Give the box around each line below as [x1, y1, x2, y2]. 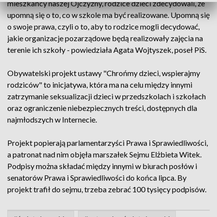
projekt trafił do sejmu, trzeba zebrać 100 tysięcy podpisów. [7, 185, 209, 194]
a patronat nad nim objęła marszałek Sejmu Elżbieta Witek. [7, 150, 201, 159]
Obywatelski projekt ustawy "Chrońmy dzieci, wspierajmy [7, 68, 200, 77]
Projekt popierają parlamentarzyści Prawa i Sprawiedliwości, [7, 138, 208, 147]
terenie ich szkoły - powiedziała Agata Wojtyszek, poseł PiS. [7, 45, 206, 54]
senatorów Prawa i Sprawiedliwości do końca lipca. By [7, 173, 186, 182]
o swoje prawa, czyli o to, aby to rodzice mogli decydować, [7, 22, 200, 31]
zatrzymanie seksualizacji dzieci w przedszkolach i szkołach [7, 92, 206, 101]
